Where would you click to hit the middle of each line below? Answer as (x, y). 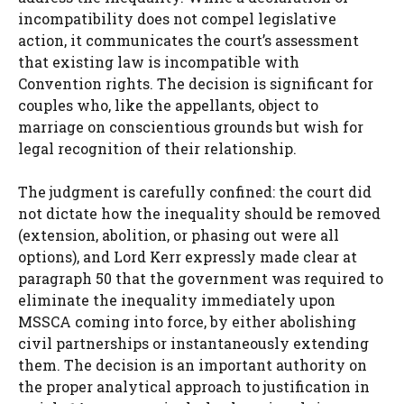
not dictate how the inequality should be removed (199, 214)
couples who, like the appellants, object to (168, 106)
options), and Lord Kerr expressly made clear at (188, 257)
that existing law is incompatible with (159, 62)
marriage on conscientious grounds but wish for (191, 127)
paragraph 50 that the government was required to (201, 279)
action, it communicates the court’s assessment (188, 41)
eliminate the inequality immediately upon (177, 300)
